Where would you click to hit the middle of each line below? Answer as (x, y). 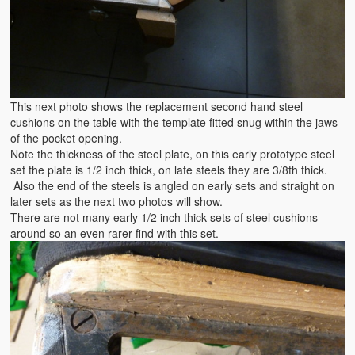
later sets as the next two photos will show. (117, 202)
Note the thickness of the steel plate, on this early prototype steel (173, 154)
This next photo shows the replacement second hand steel (157, 107)
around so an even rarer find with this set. (115, 233)
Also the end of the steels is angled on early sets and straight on (173, 186)
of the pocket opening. (67, 138)
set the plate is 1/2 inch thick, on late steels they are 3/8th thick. (169, 170)
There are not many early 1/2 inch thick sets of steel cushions (164, 218)
